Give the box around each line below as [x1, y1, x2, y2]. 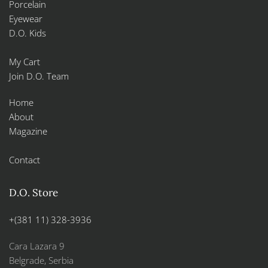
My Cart [9, 56, 40, 68]
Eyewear [9, 13, 42, 25]
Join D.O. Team [9, 70, 69, 83]
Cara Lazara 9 [9, 240, 65, 252]
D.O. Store [9, 186, 58, 200]
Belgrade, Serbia [9, 254, 74, 267]
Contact [9, 154, 40, 166]
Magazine [9, 125, 47, 138]
